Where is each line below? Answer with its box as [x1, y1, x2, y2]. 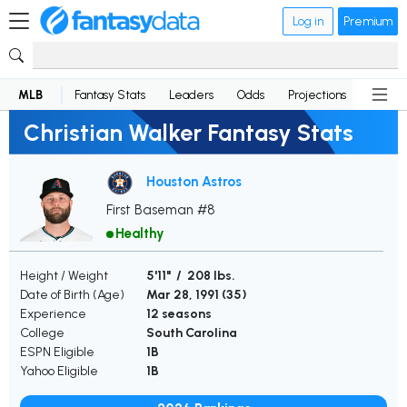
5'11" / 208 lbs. [146, 268, 235, 284]
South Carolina [146, 325, 237, 342]
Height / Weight [20, 268, 108, 284]
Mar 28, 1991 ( [146, 287, 226, 303]
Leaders [169, 87, 213, 102]
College [20, 325, 65, 342]
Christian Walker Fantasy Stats [24, 118, 353, 146]
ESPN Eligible [20, 344, 94, 361]
